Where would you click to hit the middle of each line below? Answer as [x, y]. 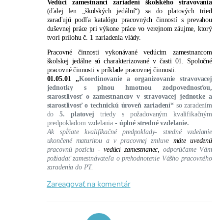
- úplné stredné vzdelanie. [151, 123]
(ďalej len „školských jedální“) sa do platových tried [129, 11]
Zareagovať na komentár [89, 184]
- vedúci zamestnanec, [131, 150]
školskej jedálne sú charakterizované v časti [111, 61]
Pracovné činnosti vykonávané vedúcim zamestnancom [129, 52]
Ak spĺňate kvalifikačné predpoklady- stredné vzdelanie [129, 132]
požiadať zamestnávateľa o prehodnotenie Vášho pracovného [129, 158]
